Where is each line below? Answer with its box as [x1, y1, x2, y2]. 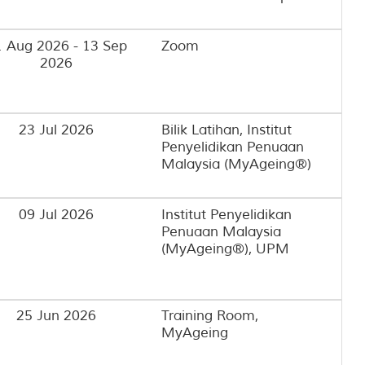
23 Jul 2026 [19, 121, 95, 139]
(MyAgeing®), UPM [161, 240, 289, 257]
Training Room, [161, 307, 258, 325]
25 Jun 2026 [16, 307, 97, 325]
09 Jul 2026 [19, 205, 95, 223]
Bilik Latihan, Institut [161, 121, 292, 139]
